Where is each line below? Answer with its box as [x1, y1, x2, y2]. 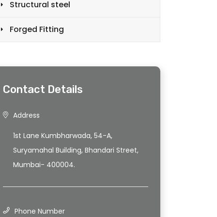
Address [13, 110, 40, 121]
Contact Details [3, 83, 83, 96]
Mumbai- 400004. [13, 160, 75, 170]
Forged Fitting [10, 24, 64, 35]
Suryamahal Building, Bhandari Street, [13, 145, 139, 155]
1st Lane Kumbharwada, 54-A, [13, 131, 112, 141]
